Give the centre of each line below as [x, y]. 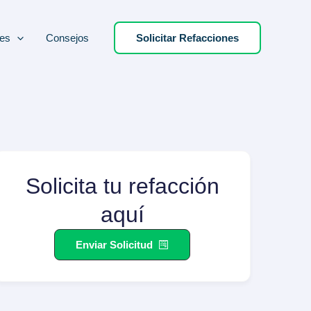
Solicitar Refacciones [187, 38]
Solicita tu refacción [122, 186]
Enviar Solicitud [114, 245]
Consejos [67, 37]
